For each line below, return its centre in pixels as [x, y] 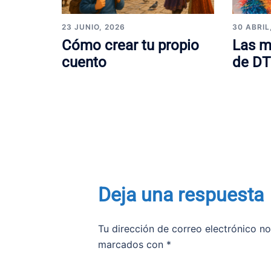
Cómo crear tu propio [130, 45]
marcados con [132, 244]
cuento [84, 62]
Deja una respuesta [181, 194]
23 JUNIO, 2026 [93, 27]
